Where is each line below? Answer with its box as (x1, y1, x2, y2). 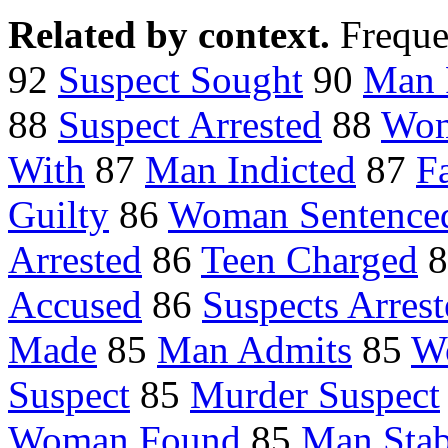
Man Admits (157, 328, 352, 372)
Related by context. (8, 13, 340, 57)
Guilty (8, 193, 109, 237)
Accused (8, 283, 142, 327)
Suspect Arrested (58, 103, 322, 147)
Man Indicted (145, 148, 356, 192)
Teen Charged (201, 238, 418, 282)
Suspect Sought (58, 58, 303, 102)
